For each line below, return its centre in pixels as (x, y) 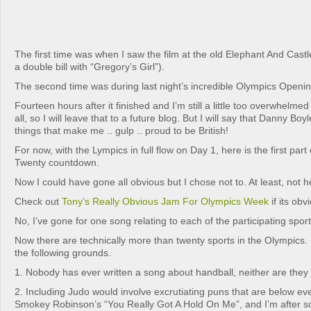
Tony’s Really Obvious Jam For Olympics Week (165, 201)
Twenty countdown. (57, 162)
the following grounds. (63, 253)
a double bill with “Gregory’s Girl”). (90, 67)
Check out (38, 201)
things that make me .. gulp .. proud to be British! (121, 131)
